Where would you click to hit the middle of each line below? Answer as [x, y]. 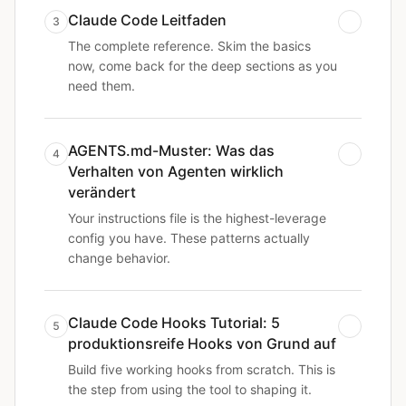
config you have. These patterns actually [189, 238]
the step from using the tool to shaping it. [190, 389]
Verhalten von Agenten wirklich [176, 171]
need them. [101, 86]
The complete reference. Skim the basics [189, 46]
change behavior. [119, 258]
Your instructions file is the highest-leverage [197, 218]
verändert [102, 192]
